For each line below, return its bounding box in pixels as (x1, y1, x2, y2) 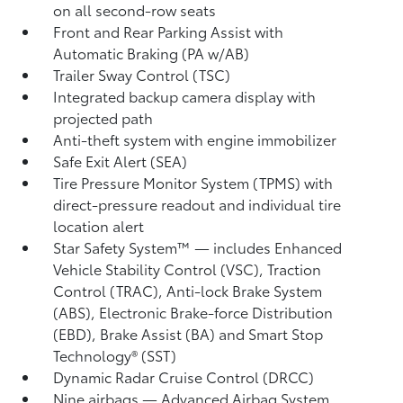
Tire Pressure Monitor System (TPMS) (53, 172, 305, 193)
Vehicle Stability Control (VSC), (53, 258, 268, 279)
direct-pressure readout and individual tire (53, 193, 342, 214)
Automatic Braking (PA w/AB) (53, 42, 250, 63)
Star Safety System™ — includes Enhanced (53, 237, 343, 257)
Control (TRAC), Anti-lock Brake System (53, 280, 323, 300)
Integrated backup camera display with (53, 85, 317, 106)
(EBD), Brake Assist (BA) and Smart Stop (53, 323, 324, 344)
